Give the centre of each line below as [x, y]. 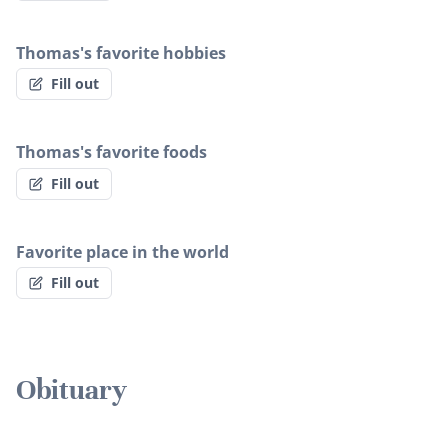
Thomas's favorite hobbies [121, 52]
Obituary [71, 390]
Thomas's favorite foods [111, 152]
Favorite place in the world [122, 251]
